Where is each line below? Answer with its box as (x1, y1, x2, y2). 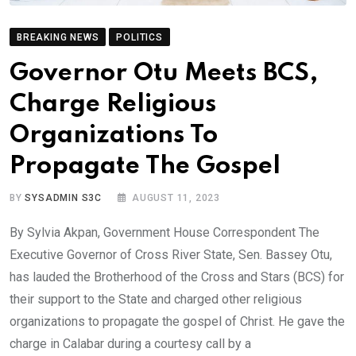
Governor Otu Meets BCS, (10, 61, 318, 87)
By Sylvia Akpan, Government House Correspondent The (10, 225, 319, 241)
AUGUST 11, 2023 (132, 192, 221, 204)
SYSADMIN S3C (25, 192, 103, 204)
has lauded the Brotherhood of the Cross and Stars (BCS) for (10, 269, 344, 285)
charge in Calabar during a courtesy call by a (10, 336, 251, 352)
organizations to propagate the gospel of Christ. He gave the (10, 314, 345, 330)
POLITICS (116, 32, 163, 44)
